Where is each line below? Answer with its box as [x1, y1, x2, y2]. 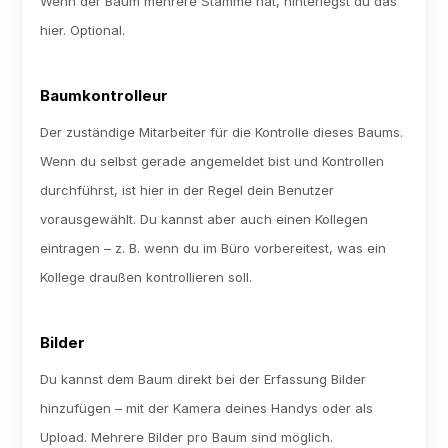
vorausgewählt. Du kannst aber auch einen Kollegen [40, 211, 368, 227]
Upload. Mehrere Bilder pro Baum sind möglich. [40, 429, 333, 445]
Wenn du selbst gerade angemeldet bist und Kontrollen [40, 153, 384, 169]
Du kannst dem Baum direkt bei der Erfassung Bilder [40, 371, 366, 387]
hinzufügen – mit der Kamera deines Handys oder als [40, 400, 373, 416]
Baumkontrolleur [40, 86, 168, 105]
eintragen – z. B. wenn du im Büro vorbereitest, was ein [40, 240, 386, 256]
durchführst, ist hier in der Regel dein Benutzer [40, 182, 334, 198]
